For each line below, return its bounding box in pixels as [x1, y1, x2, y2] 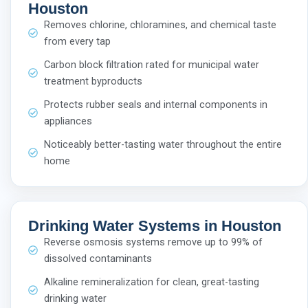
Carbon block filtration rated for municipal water [43, 58, 259, 71]
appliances [43, 114, 92, 127]
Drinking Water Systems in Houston [28, 217, 281, 234]
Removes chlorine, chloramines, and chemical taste [43, 18, 276, 31]
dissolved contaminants [43, 252, 152, 265]
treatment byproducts [43, 74, 142, 87]
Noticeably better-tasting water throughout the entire [43, 137, 282, 151]
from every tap [43, 34, 111, 47]
